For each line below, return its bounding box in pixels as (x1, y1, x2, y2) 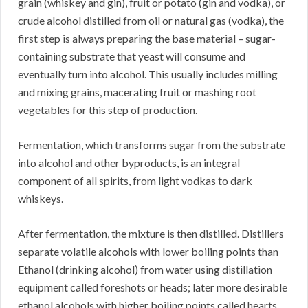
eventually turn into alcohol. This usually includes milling (18, 67, 278, 81)
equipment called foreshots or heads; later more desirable (18, 280, 287, 294)
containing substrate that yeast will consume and (18, 49, 245, 63)
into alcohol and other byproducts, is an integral (18, 156, 240, 170)
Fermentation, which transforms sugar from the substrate (18, 138, 285, 152)
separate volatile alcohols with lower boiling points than (18, 245, 278, 258)
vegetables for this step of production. (18, 103, 197, 117)
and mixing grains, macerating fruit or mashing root (18, 85, 256, 99)
